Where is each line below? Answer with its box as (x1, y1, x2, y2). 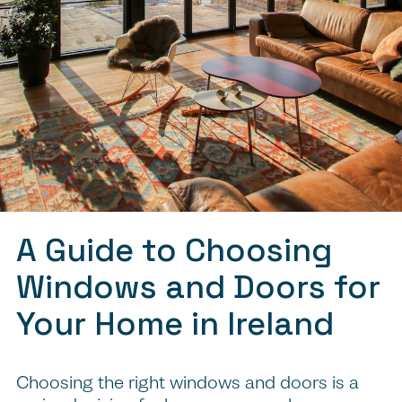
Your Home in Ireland (16, 302, 334, 345)
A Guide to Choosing (16, 229, 332, 271)
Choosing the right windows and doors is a (16, 371, 359, 396)
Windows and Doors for (16, 266, 380, 308)
